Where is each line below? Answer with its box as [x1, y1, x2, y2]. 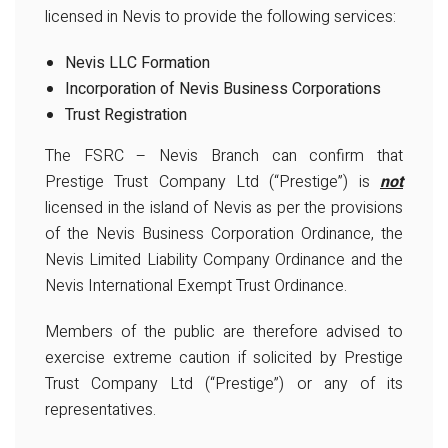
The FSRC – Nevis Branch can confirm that [45, 144, 403, 169]
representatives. [45, 398, 156, 423]
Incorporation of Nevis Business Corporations [65, 77, 381, 102]
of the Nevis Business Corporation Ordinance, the [45, 222, 403, 247]
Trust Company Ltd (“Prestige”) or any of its [45, 372, 403, 397]
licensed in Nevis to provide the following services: [45, 5, 396, 30]
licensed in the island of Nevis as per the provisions [45, 196, 403, 221]
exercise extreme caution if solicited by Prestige [45, 346, 403, 371]
